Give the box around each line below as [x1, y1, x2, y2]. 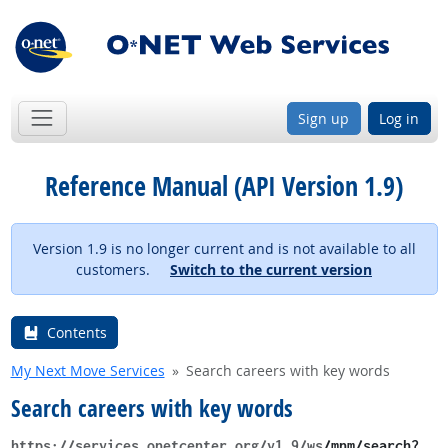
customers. [76, 259, 170, 279]
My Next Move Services [10, 360, 165, 380]
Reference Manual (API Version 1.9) [45, 167, 403, 204]
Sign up [298, 108, 349, 128]
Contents [46, 323, 107, 343]
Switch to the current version [170, 259, 372, 279]
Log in [379, 108, 419, 128]
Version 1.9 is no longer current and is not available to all [32, 238, 416, 258]
